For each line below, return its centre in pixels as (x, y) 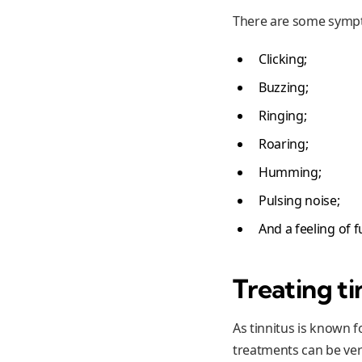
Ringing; (283, 115)
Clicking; (283, 59)
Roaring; (284, 143)
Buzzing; (284, 87)
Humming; (290, 172)
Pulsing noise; (299, 200)
